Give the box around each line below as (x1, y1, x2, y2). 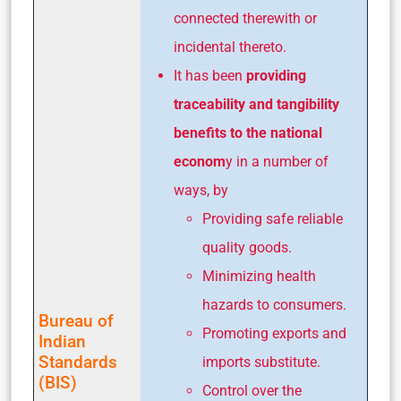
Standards (38, 352, 117, 373)
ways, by (174, 182, 228, 200)
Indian (38, 331, 86, 353)
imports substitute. (202, 354, 320, 371)
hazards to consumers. (202, 296, 346, 314)
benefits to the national (174, 124, 322, 142)
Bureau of (38, 311, 114, 332)
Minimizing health (202, 268, 316, 286)
